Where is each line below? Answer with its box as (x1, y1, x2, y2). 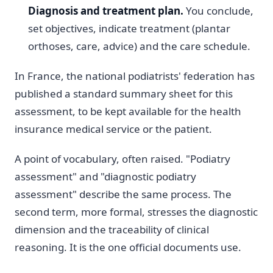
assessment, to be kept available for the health (15, 104, 241, 118)
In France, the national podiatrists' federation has (15, 69, 255, 83)
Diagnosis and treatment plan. (28, 4, 184, 18)
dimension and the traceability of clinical (15, 222, 209, 236)
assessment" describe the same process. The (15, 186, 232, 201)
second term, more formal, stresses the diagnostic (15, 204, 258, 219)
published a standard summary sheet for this (15, 87, 233, 101)
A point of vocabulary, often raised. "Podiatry (15, 151, 230, 166)
